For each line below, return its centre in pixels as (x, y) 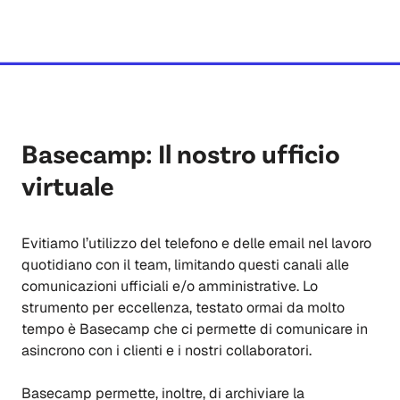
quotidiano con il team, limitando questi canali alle (185, 265)
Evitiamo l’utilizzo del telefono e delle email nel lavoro (196, 244)
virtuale (68, 185)
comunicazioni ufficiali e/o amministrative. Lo (170, 287)
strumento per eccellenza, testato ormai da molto (183, 308)
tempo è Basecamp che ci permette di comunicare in (195, 329)
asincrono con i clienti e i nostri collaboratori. (167, 351)
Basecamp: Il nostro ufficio (181, 153)
